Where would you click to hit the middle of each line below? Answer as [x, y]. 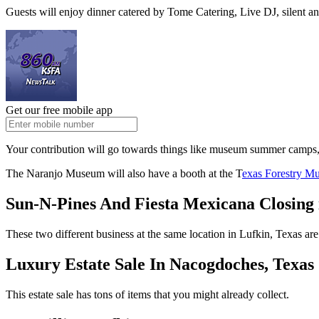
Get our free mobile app [59, 110]
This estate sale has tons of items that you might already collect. [147, 295]
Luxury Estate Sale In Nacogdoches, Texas [160, 265]
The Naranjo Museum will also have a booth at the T [124, 174]
